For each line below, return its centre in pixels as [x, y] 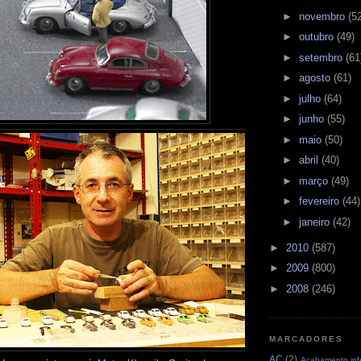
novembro [323, 16]
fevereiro [320, 201]
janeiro [315, 222]
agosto [316, 78]
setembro [322, 57]
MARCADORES [307, 339]
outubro [317, 37]
